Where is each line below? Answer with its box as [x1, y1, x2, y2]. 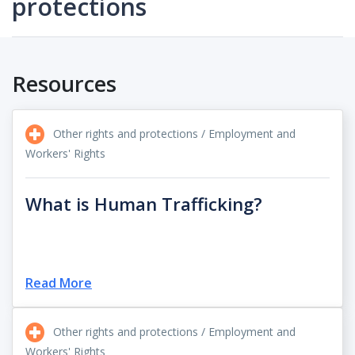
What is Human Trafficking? [25, 192, 262, 216]
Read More [25, 274, 92, 292]
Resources [12, 69, 116, 98]
